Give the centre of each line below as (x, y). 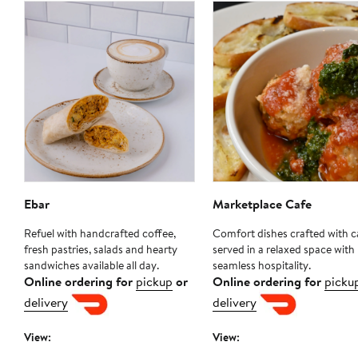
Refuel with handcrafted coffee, (100, 234)
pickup (154, 282)
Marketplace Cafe (262, 204)
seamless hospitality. (261, 266)
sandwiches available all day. (91, 266)
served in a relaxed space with (283, 250)
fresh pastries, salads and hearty (101, 250)
